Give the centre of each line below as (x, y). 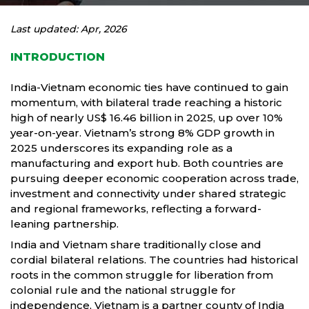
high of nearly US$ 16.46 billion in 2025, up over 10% (147, 118)
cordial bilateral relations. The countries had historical (154, 260)
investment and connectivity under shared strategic (148, 193)
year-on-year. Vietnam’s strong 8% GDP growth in (142, 133)
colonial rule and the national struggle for (123, 290)
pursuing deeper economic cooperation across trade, (154, 178)
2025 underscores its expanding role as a (121, 148)
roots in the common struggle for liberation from (142, 275)
